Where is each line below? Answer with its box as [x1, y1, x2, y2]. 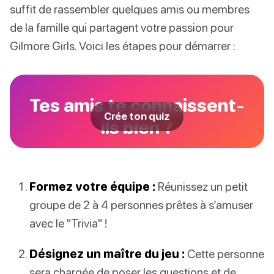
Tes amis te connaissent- [29, 94, 245, 116]
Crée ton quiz [104, 110, 170, 123]
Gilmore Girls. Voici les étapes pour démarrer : [10, 39, 235, 53]
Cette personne [185, 246, 264, 261]
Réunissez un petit [155, 179, 248, 194]
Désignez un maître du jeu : [29, 246, 185, 261]
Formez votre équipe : [29, 179, 155, 194]
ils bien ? [101, 116, 173, 138]
